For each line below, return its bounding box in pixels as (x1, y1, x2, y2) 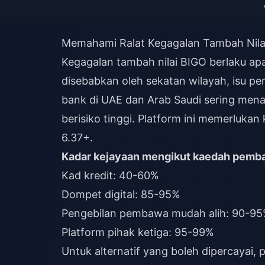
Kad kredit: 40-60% (62, 169, 159, 182)
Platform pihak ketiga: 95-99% (62, 226, 214, 238)
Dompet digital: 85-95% (62, 188, 180, 201)
